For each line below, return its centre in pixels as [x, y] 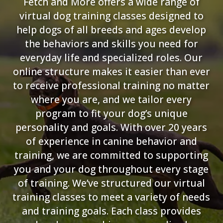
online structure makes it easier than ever [111, 71]
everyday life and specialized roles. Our [111, 57]
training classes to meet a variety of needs [111, 197]
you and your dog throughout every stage [111, 169]
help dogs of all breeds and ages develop [111, 29]
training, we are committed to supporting [111, 155]
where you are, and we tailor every [111, 99]
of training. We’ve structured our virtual [111, 183]
